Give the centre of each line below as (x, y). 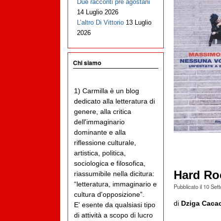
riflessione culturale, (105, 143)
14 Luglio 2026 (97, 12)
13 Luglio (138, 23)
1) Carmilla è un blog (107, 91)
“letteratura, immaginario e (115, 184)
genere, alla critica (103, 112)
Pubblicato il (188, 187)
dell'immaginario (99, 122)
